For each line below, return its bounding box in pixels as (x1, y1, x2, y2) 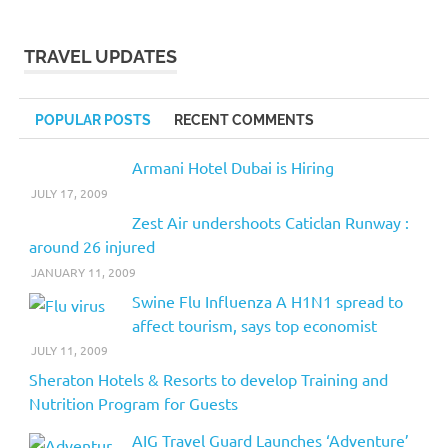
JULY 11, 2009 (31, 342, 109, 359)
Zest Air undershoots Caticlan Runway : (131, 211, 409, 232)
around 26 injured (28, 235, 155, 256)
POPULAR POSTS (35, 112, 152, 129)
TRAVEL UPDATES (24, 45, 177, 67)
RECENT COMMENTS (173, 112, 314, 129)
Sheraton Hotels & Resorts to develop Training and (28, 369, 388, 390)
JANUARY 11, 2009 (31, 263, 137, 280)
